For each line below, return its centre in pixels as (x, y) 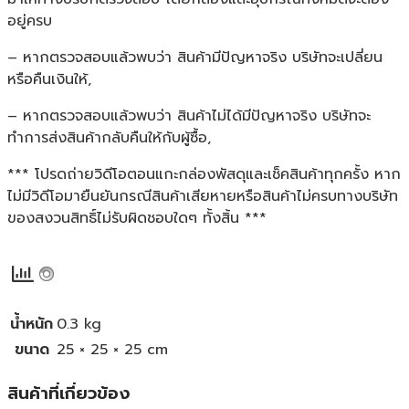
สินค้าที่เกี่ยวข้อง (68, 393)
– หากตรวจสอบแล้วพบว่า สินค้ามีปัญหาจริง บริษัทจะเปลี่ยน (195, 57)
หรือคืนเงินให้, (49, 79)
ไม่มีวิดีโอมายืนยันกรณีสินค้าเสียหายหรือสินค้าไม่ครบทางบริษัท (203, 196)
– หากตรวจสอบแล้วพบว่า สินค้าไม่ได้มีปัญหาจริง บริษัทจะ (189, 115)
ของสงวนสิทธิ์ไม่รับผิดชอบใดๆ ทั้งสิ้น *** (137, 218)
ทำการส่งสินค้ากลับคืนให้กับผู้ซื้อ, (109, 137)
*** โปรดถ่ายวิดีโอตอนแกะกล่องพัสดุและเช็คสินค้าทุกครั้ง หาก (204, 174)
